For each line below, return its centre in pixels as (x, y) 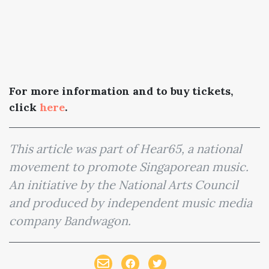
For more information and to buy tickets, (121, 91)
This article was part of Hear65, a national (125, 148)
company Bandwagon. (70, 220)
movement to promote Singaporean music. (129, 166)
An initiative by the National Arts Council (123, 184)
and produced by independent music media (131, 202)
